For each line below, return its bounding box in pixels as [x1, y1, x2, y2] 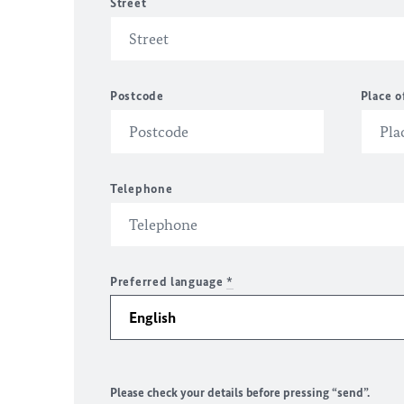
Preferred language [110, 274, 227, 289]
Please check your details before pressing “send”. [110, 385, 370, 400]
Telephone [110, 181, 173, 197]
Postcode [110, 88, 164, 104]
